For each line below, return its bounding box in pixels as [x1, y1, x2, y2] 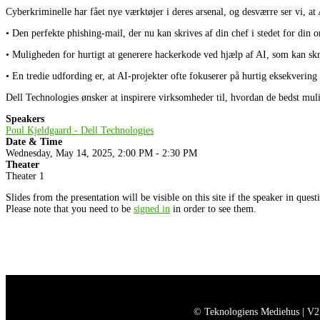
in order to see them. [170, 204, 256, 215]
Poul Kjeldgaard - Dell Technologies [6, 125, 154, 136]
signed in [134, 204, 170, 215]
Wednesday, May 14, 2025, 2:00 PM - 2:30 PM [6, 148, 197, 159]
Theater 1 [6, 171, 44, 182]
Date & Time [6, 136, 62, 148]
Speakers [6, 114, 44, 125]
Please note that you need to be [6, 204, 134, 215]
